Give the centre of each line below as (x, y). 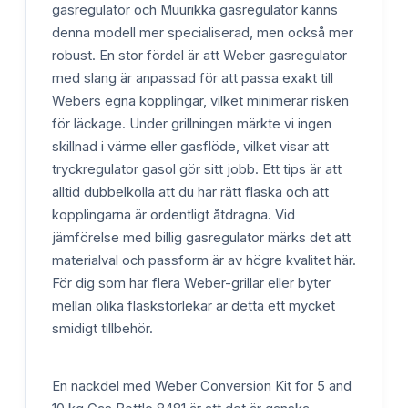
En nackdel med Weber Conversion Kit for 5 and (202, 387)
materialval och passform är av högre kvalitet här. (204, 260)
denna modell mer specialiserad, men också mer (203, 32)
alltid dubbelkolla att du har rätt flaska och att (190, 192)
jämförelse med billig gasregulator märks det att (201, 237)
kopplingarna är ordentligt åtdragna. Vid (173, 214)
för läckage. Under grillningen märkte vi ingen (192, 123)
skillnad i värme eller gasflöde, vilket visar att (190, 146)
